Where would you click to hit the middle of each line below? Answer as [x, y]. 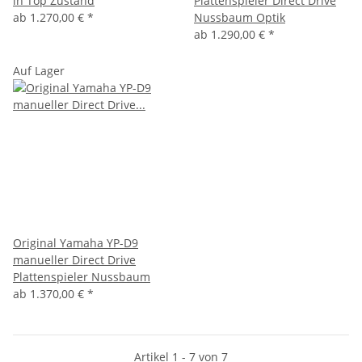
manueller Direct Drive [74, 259]
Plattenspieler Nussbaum [82, 276]
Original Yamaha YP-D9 [76, 242]
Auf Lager [39, 70]
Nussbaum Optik [240, 17]
